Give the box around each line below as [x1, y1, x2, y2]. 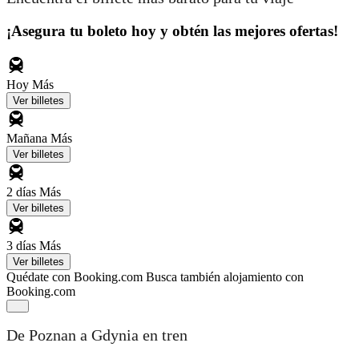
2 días [6, 184, 39, 199]
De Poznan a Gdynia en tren [6, 326, 188, 345]
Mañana [6, 131, 50, 145]
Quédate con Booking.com [6, 269, 143, 284]
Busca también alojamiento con [146, 269, 304, 284]
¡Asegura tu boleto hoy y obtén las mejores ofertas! [6, 22, 338, 39]
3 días [6, 238, 39, 252]
